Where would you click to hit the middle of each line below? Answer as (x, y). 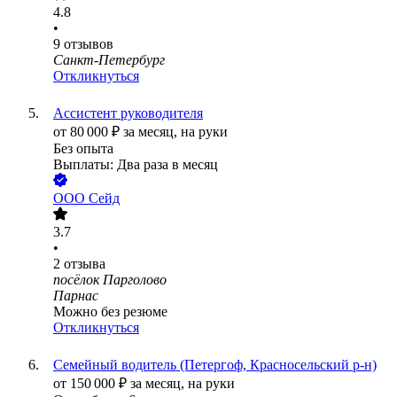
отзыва (85, 264)
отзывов (89, 44)
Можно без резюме (110, 312)
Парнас (76, 296)
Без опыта (83, 149)
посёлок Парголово (110, 280)
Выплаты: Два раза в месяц (136, 165)
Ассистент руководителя (128, 113)
